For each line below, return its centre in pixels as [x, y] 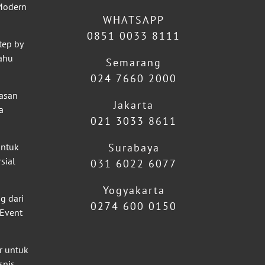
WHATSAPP [134, 20]
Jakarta [134, 105]
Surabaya [134, 148]
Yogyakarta [134, 190]
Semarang [134, 62]
